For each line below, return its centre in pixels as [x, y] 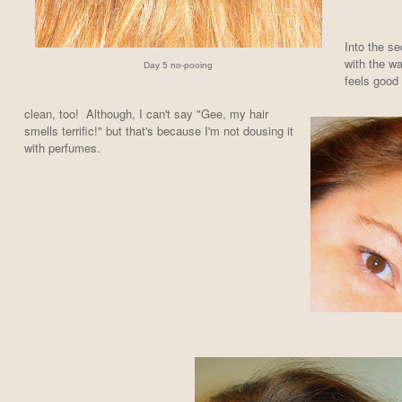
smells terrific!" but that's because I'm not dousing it [158, 131]
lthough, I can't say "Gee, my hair [181, 114]
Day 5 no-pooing [178, 65]
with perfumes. [66, 148]
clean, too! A [59, 114]
